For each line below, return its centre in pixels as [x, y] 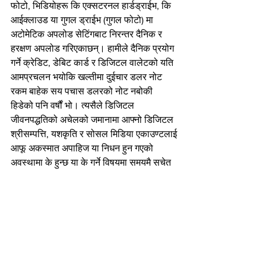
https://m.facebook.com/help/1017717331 [93, 219]
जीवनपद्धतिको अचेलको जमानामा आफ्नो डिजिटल [93, 119]
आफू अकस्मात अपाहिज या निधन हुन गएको [83, 148]
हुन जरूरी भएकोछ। [44, 176]
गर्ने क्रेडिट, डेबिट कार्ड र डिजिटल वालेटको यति [93, 62]
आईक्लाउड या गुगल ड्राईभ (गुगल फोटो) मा [83, 20]
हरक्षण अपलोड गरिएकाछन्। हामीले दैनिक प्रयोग [94, 48]
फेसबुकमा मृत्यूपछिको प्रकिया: [61, 205]
